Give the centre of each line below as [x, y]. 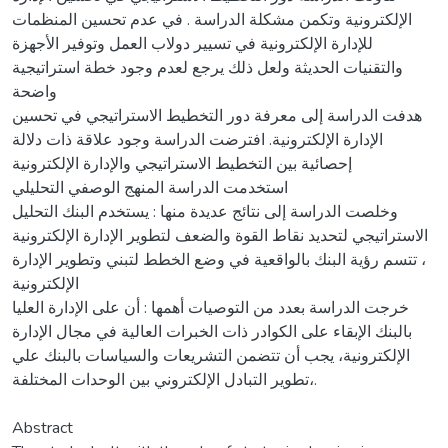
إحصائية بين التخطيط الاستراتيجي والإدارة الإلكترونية [182, 163]
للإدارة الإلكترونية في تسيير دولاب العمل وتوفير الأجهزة [192, 43]
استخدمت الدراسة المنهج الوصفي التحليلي [150, 187]
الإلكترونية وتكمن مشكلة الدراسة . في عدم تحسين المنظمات [212, 19]
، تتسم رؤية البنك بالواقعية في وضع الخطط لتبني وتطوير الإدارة [219, 259]
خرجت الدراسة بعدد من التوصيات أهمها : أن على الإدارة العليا [210, 307]
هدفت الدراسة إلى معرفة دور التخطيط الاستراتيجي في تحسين [217, 115]
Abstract [42, 427]
